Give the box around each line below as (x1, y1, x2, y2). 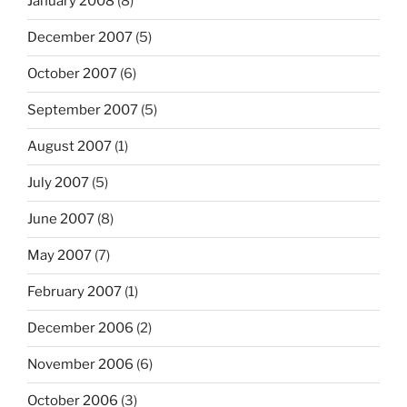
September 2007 (27, 102, 138, 119)
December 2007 (27, 29, 133, 46)
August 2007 (27, 138, 112, 155)
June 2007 (27, 211, 94, 228)
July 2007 (27, 174, 89, 192)
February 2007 (27, 283, 122, 301)
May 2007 (27, 247, 92, 264)
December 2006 (27, 320, 134, 337)
